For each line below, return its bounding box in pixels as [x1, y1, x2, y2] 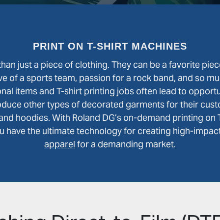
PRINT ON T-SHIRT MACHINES [33, 40, 187, 52]
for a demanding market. [75, 138, 176, 150]
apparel [44, 138, 75, 150]
